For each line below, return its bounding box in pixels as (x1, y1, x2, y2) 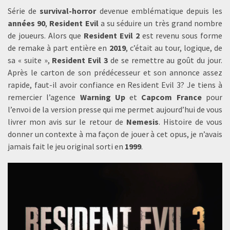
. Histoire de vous (158, 117, 223, 127)
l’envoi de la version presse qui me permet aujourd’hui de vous (8, 104, 222, 114)
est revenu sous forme (139, 30, 223, 41)
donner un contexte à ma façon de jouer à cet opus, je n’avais (8, 129, 222, 139)
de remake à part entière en (8, 43, 109, 53)
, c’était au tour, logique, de (125, 43, 223, 53)
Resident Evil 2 (84, 30, 140, 41)
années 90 (8, 18, 46, 28)
